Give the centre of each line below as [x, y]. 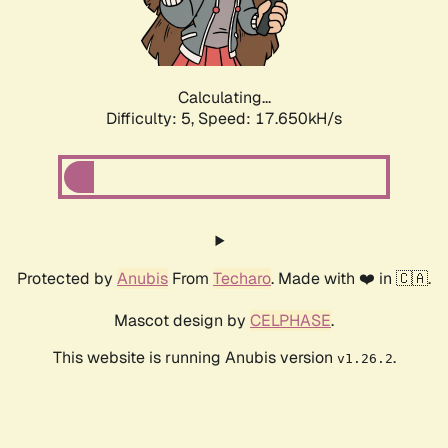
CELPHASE [290, 321]
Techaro [242, 279]
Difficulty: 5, [152, 119]
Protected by [67, 279]
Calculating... [224, 98]
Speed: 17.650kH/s [270, 119]
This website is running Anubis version [194, 358]
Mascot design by [182, 321]
